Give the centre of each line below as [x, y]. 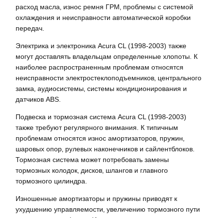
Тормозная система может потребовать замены [92, 160]
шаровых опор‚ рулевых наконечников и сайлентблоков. [105, 149]
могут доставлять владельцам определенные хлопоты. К [107, 56]
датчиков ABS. [38, 99]
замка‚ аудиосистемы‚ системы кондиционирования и [101, 88]
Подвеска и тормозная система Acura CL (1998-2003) [101, 117]
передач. [30, 28]
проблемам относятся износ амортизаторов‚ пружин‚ [100, 138]
